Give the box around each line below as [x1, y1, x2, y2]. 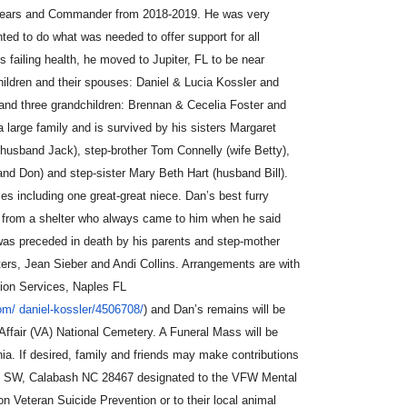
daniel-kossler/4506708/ [19, 303, 144, 316]
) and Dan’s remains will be [144, 303, 285, 316]
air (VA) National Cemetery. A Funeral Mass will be [14, 325, 278, 339]
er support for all [174, 30, 260, 44]
